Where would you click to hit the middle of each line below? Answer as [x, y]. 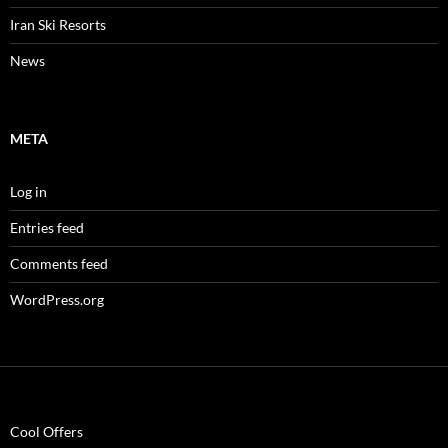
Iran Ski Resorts [58, 24]
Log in [28, 191]
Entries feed [47, 227]
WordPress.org [57, 299]
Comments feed [59, 263]
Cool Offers [46, 431]
